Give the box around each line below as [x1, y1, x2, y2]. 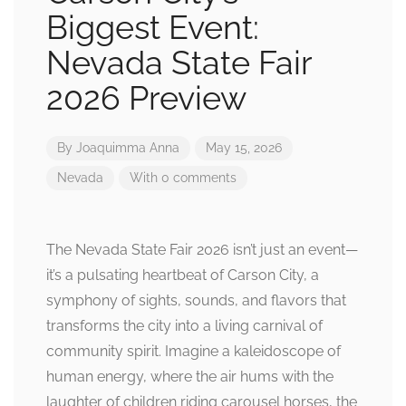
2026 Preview [46, 79, 246, 118]
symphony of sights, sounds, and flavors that [46, 292, 346, 310]
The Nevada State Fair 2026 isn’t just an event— [46, 241, 358, 259]
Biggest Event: [46, 8, 259, 47]
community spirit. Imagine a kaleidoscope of [46, 343, 341, 361]
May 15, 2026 [206, 140, 282, 156]
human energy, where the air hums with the [46, 368, 333, 386]
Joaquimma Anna [76, 140, 179, 156]
